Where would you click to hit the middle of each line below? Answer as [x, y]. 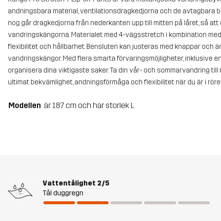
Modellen [25, 106]
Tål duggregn [63, 193]
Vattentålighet [69, 183]
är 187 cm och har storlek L [89, 106]
